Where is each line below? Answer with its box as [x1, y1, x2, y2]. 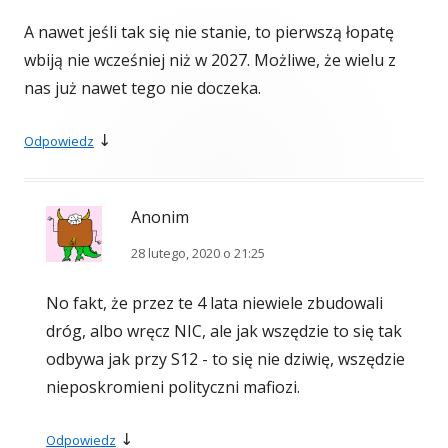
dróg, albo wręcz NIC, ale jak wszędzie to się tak [46, 320, 402, 343]
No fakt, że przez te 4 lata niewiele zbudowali [46, 292, 383, 315]
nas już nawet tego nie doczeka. [24, 77, 261, 100]
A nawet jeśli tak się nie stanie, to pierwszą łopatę [24, 21, 394, 44]
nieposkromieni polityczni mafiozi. [46, 376, 300, 399]
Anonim [131, 206, 189, 229]
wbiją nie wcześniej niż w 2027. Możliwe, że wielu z [24, 49, 396, 72]
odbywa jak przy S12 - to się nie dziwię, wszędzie [46, 348, 405, 371]
